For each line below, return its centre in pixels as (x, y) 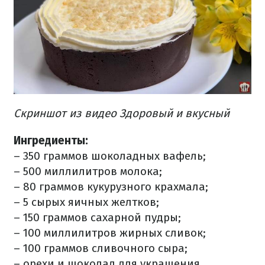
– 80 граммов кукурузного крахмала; (111, 186)
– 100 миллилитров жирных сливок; (110, 232)
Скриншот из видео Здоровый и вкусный (122, 113)
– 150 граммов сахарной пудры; (97, 217)
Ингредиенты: (51, 140)
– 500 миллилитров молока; (88, 171)
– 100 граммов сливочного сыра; (101, 248)
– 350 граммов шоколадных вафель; (110, 156)
